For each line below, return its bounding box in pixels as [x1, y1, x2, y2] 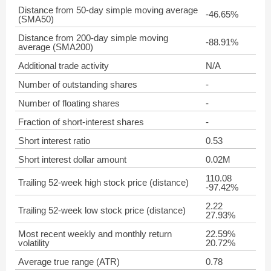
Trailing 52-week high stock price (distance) [18, 177, 189, 188]
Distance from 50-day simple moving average [18, 5, 198, 15]
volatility [18, 238, 50, 248]
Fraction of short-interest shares [18, 117, 144, 127]
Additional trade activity [18, 60, 109, 71]
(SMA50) [18, 14, 54, 24]
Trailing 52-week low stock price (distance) [18, 205, 186, 215]
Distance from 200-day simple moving [18, 33, 168, 43]
